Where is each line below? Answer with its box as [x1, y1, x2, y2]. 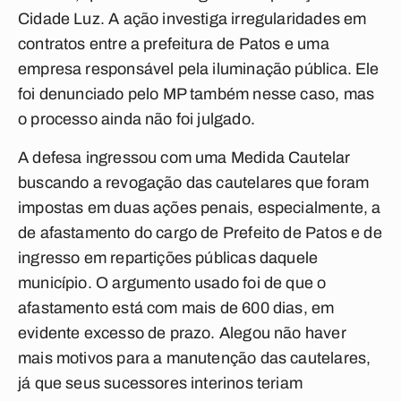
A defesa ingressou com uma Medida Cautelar [18, 149, 354, 166]
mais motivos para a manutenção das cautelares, [18, 349, 371, 367]
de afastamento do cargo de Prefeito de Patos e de [18, 224, 382, 242]
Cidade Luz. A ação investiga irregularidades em [18, 10, 367, 28]
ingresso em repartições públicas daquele [18, 249, 319, 267]
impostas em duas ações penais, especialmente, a [18, 199, 381, 217]
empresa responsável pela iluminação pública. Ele [18, 60, 380, 78]
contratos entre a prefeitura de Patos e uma [18, 35, 329, 53]
